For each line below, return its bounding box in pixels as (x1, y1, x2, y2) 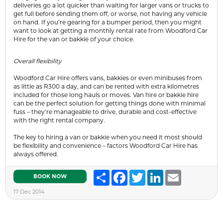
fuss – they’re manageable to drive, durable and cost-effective (13, 108, 197, 115)
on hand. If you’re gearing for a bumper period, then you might (13, 18, 202, 26)
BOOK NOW (33, 173, 67, 179)
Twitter (145, 169, 167, 177)
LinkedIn (163, 169, 189, 177)
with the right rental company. (13, 116, 105, 124)
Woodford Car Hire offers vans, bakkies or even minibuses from (13, 74, 202, 82)
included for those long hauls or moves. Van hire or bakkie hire (13, 91, 199, 99)
